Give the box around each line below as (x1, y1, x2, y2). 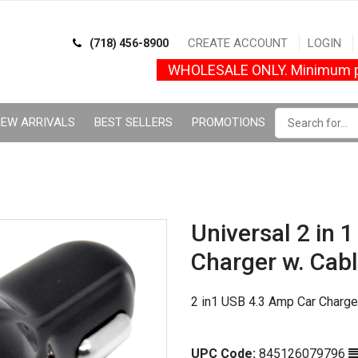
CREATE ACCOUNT (187, 36, 288, 50)
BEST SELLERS (93, 115, 173, 129)
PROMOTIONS (191, 115, 265, 129)
